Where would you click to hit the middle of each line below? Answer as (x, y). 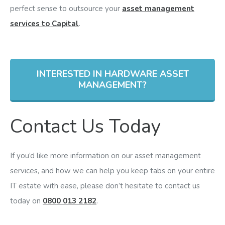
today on (26, 201)
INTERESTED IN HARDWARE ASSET (113, 74)
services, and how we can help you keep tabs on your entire (113, 171)
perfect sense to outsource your (66, 8)
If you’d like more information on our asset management (105, 155)
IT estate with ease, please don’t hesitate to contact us (105, 186)
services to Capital (44, 23)
